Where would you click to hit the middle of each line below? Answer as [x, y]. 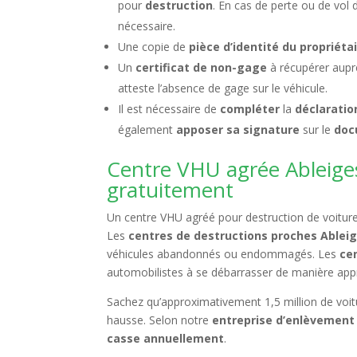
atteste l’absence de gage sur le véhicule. [223, 88]
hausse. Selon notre [160, 320]
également [147, 129]
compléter [250, 109]
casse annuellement [166, 338]
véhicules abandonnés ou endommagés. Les [224, 254]
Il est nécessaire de [169, 109]
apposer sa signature [238, 129]
